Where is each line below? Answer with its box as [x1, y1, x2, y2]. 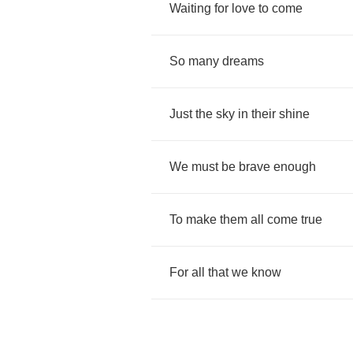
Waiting [169, 2, 211, 15]
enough [273, 160, 316, 173]
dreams [222, 54, 264, 68]
